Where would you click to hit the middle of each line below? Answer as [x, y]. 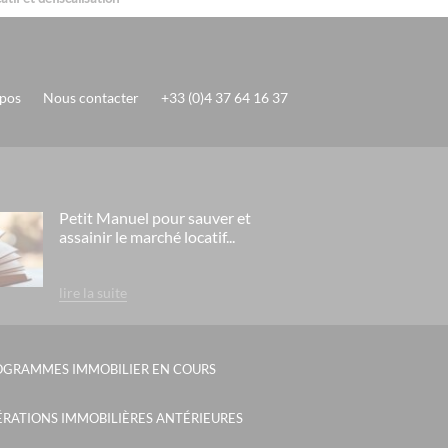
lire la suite [92, 293]
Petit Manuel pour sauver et [154, 218]
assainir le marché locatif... [146, 237]
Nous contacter [90, 98]
